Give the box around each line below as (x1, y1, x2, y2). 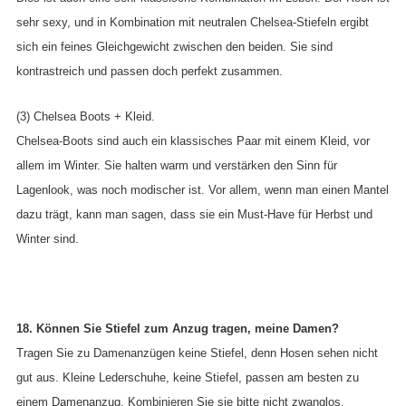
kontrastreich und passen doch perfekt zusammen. (16, 64, 283, 79)
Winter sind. (16, 231, 79, 246)
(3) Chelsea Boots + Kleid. (16, 109, 155, 123)
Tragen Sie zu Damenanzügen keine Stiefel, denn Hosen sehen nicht (16, 346, 378, 361)
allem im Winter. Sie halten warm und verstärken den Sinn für (16, 158, 337, 172)
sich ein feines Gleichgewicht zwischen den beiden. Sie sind (16, 40, 333, 54)
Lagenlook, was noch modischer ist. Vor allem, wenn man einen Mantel (16, 182, 389, 197)
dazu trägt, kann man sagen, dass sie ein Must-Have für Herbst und (16, 207, 372, 221)
